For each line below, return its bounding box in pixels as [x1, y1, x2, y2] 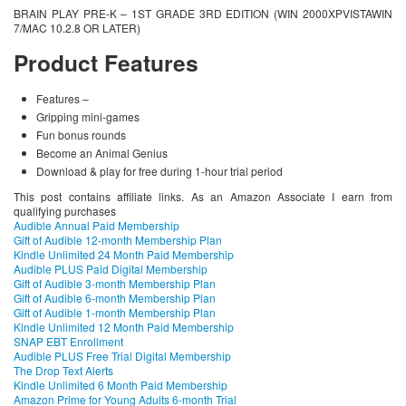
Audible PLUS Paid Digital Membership [14, 260, 208, 276]
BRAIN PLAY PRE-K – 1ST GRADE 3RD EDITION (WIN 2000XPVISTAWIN [14, 5, 392, 21]
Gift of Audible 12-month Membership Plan [14, 231, 222, 247]
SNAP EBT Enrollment [14, 333, 123, 349]
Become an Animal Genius [36, 144, 168, 160]
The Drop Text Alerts [14, 362, 113, 378]
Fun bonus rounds [36, 126, 126, 142]
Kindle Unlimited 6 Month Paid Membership [14, 376, 227, 392]
